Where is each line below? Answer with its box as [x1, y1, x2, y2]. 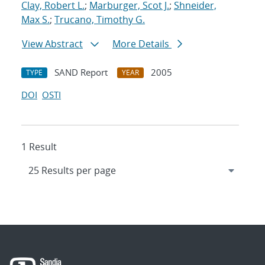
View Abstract [22, 37, 83, 51]
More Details [112, 37, 172, 51]
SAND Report [54, 66, 108, 79]
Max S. [21, 13, 50, 27]
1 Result [21, 140, 57, 154]
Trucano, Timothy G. [54, 13, 145, 27]
